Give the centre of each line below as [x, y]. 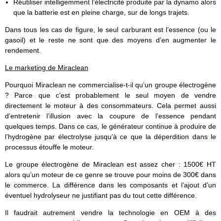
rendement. [23, 50]
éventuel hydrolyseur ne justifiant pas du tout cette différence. [101, 196]
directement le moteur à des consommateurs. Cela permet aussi [110, 105]
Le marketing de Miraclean [47, 67]
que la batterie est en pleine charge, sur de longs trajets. [101, 12]
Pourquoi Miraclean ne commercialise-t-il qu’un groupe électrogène [110, 85]
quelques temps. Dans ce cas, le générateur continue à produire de [110, 126]
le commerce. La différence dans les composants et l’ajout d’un [110, 185]
